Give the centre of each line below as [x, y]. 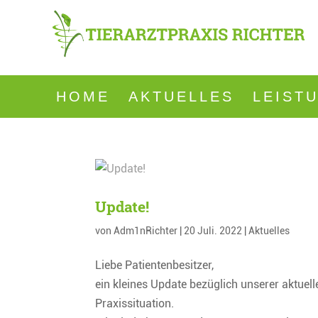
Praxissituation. [135, 303]
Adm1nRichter [146, 230]
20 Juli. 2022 [213, 230]
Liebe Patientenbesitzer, [155, 265]
